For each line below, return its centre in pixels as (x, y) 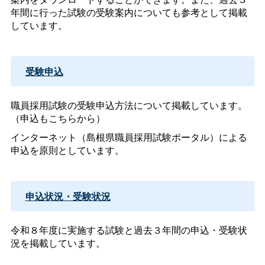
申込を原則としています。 (67, 150)
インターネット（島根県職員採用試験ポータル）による (129, 137)
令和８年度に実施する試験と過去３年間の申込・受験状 (129, 230)
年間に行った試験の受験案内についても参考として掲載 (129, 12)
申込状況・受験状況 (68, 196)
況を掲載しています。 (58, 243)
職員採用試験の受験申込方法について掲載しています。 (129, 105)
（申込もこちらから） (58, 118)
